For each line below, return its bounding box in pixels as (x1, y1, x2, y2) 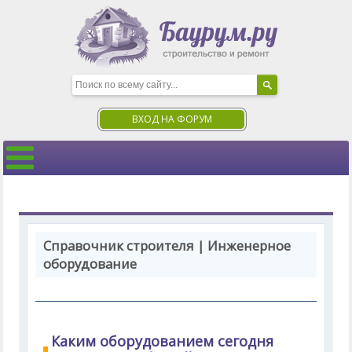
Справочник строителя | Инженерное (43, 236, 291, 255)
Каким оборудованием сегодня (51, 332, 274, 350)
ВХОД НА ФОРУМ (132, 112, 212, 126)
